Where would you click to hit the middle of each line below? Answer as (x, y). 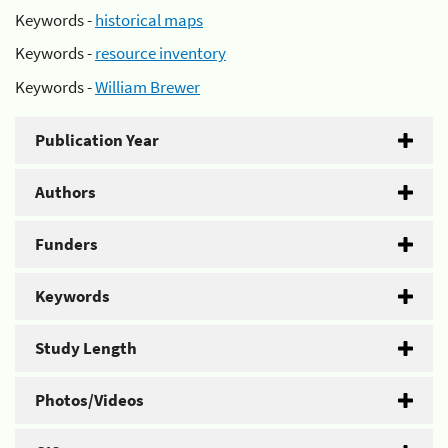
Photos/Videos (89, 399)
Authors (65, 191)
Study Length (86, 347)
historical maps (149, 19)
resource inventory (160, 53)
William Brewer (147, 86)
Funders (66, 243)
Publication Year (97, 139)
